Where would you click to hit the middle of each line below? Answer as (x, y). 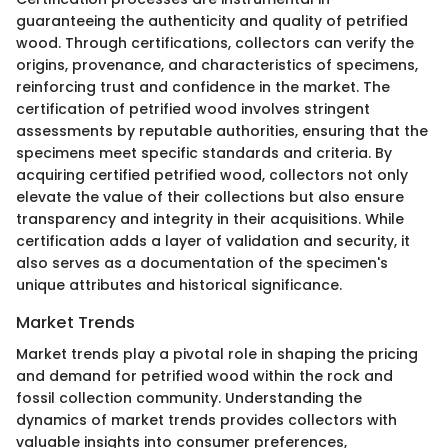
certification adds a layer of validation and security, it (213, 240)
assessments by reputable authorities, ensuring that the (222, 130)
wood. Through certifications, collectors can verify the (215, 42)
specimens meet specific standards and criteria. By (204, 152)
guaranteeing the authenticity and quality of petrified (212, 20)
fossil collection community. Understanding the (189, 398)
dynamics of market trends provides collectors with (206, 420)
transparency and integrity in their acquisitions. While (210, 218)
